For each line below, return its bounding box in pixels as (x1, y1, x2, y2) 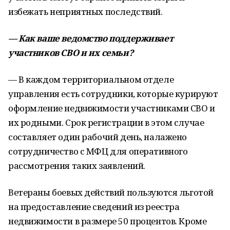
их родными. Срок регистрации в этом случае (8, 117, 204, 128)
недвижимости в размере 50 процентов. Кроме (8, 215, 207, 227)
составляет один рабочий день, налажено (8, 131, 187, 143)
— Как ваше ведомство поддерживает (8, 32, 174, 44)
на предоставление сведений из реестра (8, 201, 180, 213)
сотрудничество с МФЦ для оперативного (8, 145, 188, 157)
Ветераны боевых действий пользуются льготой (8, 186, 214, 198)
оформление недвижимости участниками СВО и (8, 102, 215, 114)
